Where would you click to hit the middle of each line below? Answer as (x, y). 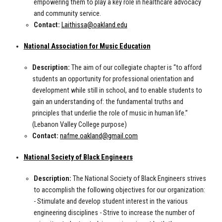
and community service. (67, 14)
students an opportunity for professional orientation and (113, 79)
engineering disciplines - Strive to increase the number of (114, 213)
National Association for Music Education (87, 47)
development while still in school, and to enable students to (117, 91)
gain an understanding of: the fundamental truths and (108, 102)
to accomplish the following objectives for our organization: (119, 190)
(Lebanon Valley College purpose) (80, 125)
